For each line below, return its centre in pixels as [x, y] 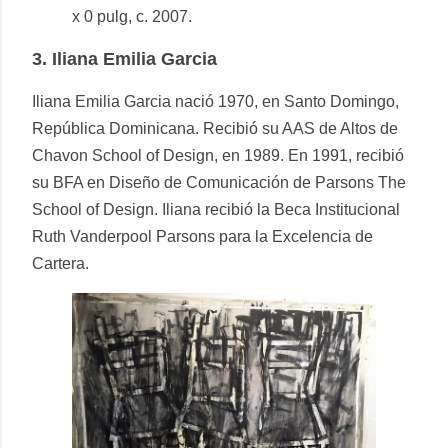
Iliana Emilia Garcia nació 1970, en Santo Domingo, [215, 102]
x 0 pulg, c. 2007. [132, 17]
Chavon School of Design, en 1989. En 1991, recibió [218, 156]
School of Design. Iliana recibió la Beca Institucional [216, 210]
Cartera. [60, 264]
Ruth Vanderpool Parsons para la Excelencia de [202, 237]
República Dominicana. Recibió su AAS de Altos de [215, 129]
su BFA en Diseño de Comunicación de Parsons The [219, 183]
